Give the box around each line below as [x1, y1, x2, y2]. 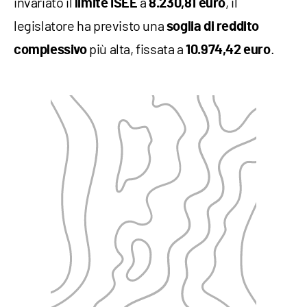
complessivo [14, 43, 87, 58]
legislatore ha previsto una [14, 17, 167, 34]
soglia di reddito [166, 20, 260, 34]
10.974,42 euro [186, 43, 271, 58]
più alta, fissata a [86, 40, 186, 58]
